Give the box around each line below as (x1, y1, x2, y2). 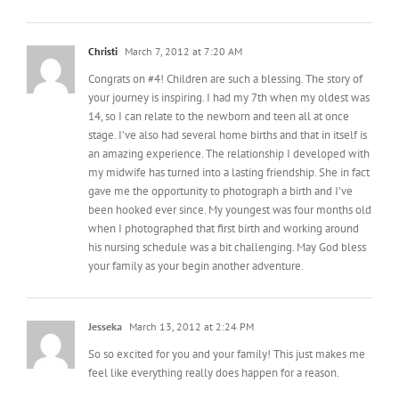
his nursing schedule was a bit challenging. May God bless (88, 218, 366, 234)
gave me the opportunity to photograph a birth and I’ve (88, 162, 353, 178)
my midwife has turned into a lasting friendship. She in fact (88, 143, 370, 159)
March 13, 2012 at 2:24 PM (126, 298, 254, 313)
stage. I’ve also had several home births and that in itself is (88, 106, 367, 122)
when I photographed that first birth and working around (88, 199, 359, 216)
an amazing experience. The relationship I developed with (88, 125, 370, 141)
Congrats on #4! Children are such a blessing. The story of (88, 50, 362, 66)
